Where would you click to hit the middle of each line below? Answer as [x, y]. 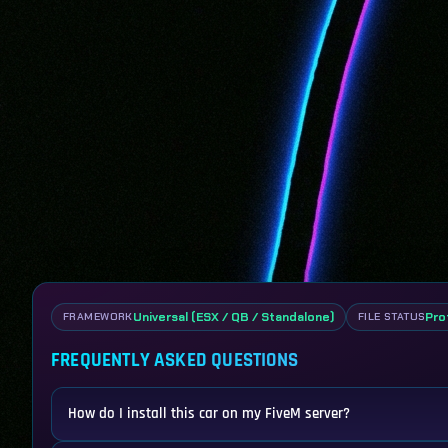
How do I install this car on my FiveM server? [209, 413]
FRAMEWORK [98, 316]
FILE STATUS [391, 316]
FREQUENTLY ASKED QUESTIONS [174, 360]
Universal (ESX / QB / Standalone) [233, 316]
